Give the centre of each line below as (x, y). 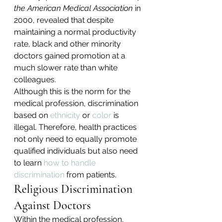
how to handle (71, 163)
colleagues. (35, 80)
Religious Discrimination (75, 189)
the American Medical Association (73, 8)
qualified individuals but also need (77, 151)
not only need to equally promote (76, 139)
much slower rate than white (67, 68)
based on (32, 115)
